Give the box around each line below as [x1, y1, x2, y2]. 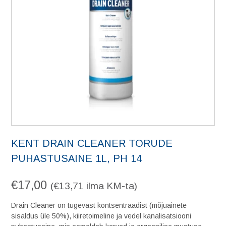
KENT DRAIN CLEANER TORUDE [11, 138, 173, 149]
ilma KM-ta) [84, 181, 137, 191]
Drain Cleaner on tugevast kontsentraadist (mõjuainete [11, 201, 187, 209]
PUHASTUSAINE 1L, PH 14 [11, 153, 142, 164]
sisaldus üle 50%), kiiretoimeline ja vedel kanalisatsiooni [11, 212, 191, 220]
